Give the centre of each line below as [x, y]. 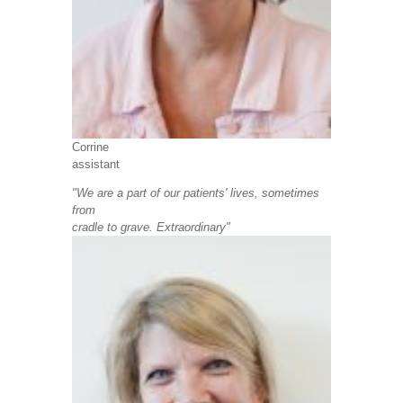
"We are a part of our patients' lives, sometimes [195, 193]
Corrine [90, 148]
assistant [95, 165]
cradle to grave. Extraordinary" [151, 228]
